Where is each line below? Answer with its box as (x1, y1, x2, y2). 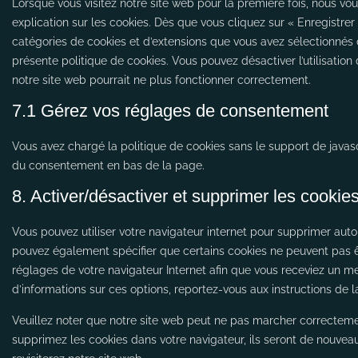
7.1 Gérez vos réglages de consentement (12, 101, 328, 121)
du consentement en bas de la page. (12, 159, 205, 172)
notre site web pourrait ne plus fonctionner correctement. (12, 74, 311, 86)
